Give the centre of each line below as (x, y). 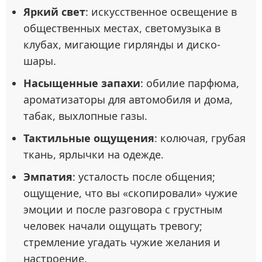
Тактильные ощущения (89, 138)
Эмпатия (48, 177)
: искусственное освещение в (161, 12)
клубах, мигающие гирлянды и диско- (122, 45)
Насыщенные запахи (82, 83)
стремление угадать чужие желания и (122, 242)
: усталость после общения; (144, 177)
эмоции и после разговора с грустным (123, 210)
